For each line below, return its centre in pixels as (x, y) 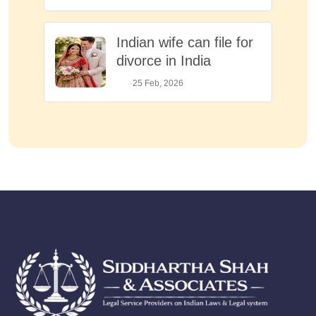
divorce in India (164, 60)
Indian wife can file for (185, 42)
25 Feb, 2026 (158, 83)
